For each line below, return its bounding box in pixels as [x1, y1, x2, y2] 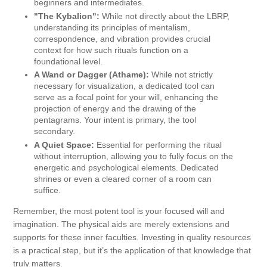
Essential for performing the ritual [94, 139, 222, 150]
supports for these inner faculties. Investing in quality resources [13, 232, 251, 242]
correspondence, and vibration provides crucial [34, 33, 210, 44]
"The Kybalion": [34, 11, 100, 21]
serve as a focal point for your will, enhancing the [34, 92, 218, 103]
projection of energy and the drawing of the [34, 104, 196, 114]
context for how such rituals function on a [34, 45, 188, 55]
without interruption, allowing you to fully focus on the [34, 151, 233, 161]
